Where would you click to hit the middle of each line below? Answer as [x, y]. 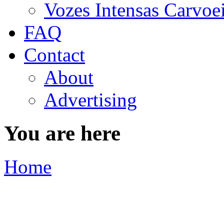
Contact [54, 55]
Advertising [90, 100]
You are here [62, 133]
